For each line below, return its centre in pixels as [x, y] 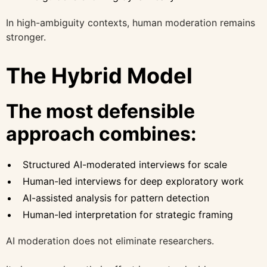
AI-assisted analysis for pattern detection [116, 198]
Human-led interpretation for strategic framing [128, 215]
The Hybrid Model [99, 76]
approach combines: [101, 134]
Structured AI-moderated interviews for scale [125, 165]
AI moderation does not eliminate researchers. [110, 241]
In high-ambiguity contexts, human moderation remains [131, 23]
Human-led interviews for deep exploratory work [133, 181]
